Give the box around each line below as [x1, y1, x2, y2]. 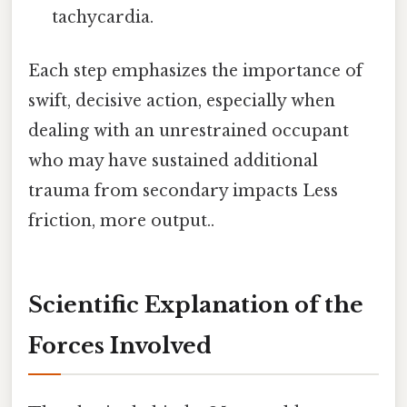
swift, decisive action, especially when [28, 91, 335, 112]
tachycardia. [52, 7, 154, 28]
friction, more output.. [28, 211, 214, 232]
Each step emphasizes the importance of [28, 61, 362, 82]
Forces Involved [28, 333, 212, 360]
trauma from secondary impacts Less [28, 181, 338, 202]
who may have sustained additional [28, 151, 318, 172]
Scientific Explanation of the [28, 292, 363, 319]
